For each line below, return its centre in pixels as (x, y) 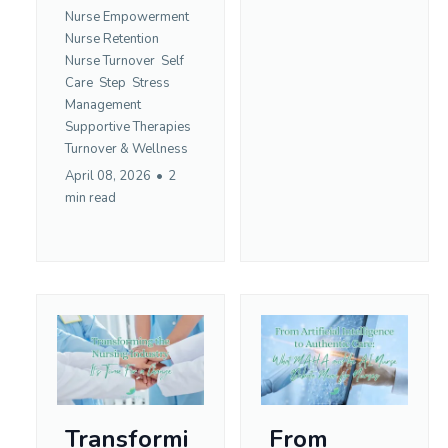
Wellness (160, 148)
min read (90, 197)
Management (103, 104)
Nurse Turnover (111, 60)
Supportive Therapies (128, 126)
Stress (151, 82)
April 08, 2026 (108, 175)
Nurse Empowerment (127, 16)
